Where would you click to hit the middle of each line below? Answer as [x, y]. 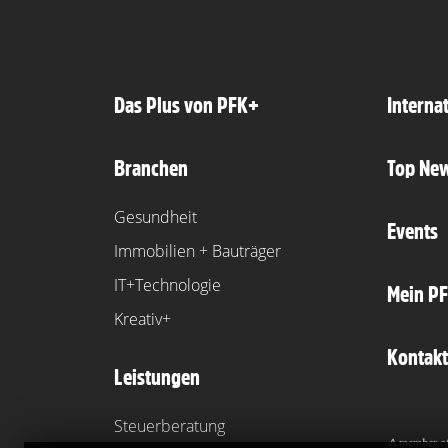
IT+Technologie [167, 285]
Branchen [151, 168]
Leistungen [157, 377]
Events [412, 231]
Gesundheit [155, 217]
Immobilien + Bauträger [197, 251]
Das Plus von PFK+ [186, 105]
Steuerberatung [169, 426]
